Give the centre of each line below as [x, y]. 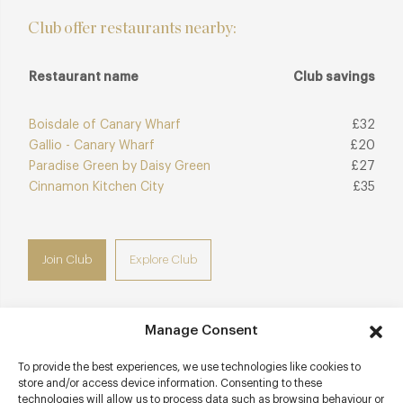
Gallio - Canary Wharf [92, 145]
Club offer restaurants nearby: [132, 28]
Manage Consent [201, 331]
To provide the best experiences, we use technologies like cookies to [189, 367]
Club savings [334, 77]
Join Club [67, 259]
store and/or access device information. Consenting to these [170, 383]
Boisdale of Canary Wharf [105, 125]
